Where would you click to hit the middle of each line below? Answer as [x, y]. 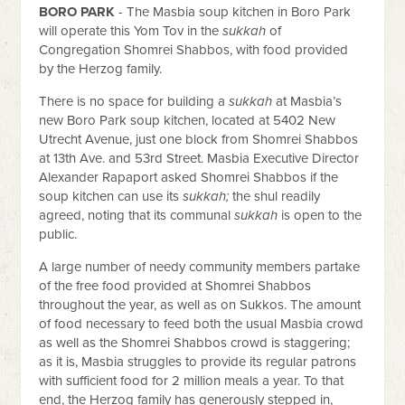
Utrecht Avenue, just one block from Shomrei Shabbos [199, 139]
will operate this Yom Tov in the [131, 31]
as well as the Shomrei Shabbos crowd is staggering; [195, 343]
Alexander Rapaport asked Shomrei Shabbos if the [189, 177]
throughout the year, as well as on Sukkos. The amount [200, 305]
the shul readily [277, 196]
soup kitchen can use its [111, 196]
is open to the [322, 215]
